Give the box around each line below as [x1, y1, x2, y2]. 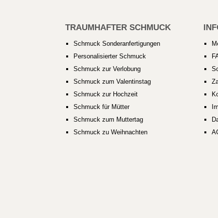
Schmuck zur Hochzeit [73, 91, 138, 98]
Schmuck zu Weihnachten [73, 128, 148, 136]
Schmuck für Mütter [73, 103, 130, 111]
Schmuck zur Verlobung [73, 65, 141, 73]
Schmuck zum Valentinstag [73, 78, 151, 86]
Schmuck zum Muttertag [73, 116, 144, 124]
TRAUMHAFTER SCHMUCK [65, 23, 171, 33]
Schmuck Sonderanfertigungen [73, 40, 161, 48]
